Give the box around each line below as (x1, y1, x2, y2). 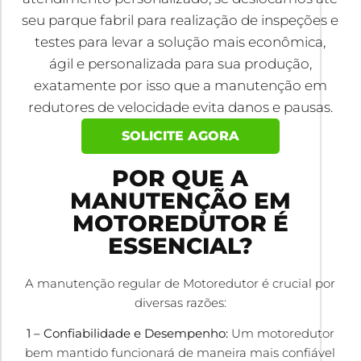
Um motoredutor (227, 326, 334, 342)
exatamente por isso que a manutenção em (33, 77, 327, 93)
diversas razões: (134, 294, 226, 310)
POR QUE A (112, 164, 249, 192)
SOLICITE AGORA (122, 127, 239, 143)
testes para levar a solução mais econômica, (35, 33, 326, 50)
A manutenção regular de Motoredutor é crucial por (25, 275, 336, 291)
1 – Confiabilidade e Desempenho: (26, 326, 228, 342)
